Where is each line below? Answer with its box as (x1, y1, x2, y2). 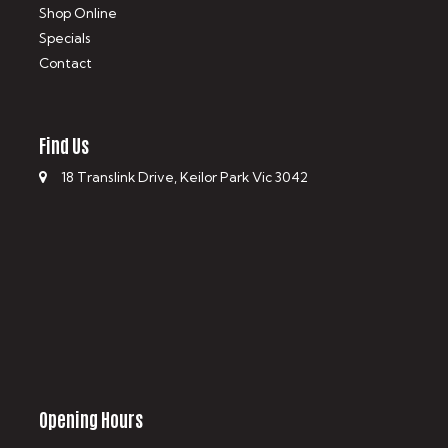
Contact (39, 55, 93, 72)
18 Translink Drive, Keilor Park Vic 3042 (60, 169, 308, 186)
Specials (39, 30, 92, 47)
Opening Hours (39, 405, 144, 431)
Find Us (39, 131, 90, 157)
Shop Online (39, 5, 118, 22)
